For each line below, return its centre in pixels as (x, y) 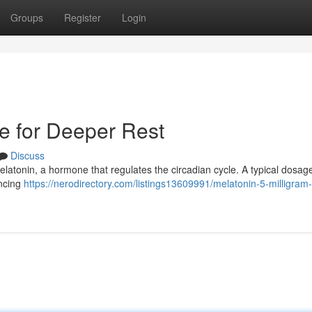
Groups (27, 17)
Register (83, 17)
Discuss (28, 155)
